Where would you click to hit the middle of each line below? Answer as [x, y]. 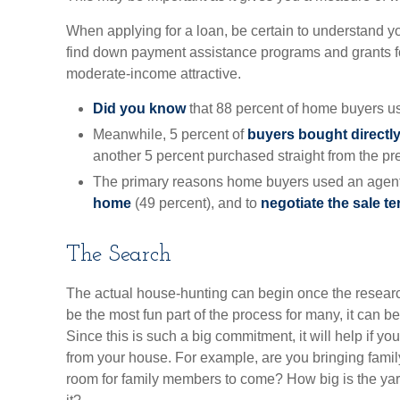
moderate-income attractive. [154, 74]
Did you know [139, 108]
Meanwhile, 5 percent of [170, 134]
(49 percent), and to [196, 203]
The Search [119, 255]
